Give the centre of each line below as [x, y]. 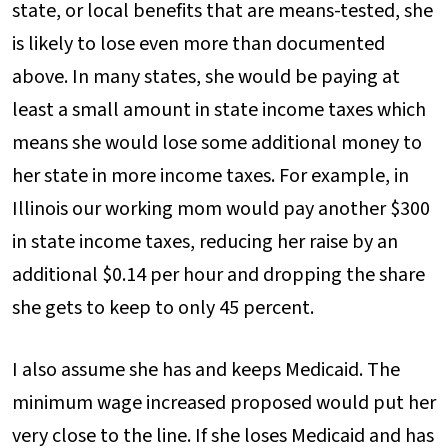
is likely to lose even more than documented [198, 44]
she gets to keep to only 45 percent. [163, 308]
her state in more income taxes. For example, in [210, 176]
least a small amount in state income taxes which [219, 110]
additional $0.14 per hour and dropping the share [218, 275]
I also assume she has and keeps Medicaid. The [206, 370]
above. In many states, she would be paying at [206, 77]
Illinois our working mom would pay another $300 [221, 209]
